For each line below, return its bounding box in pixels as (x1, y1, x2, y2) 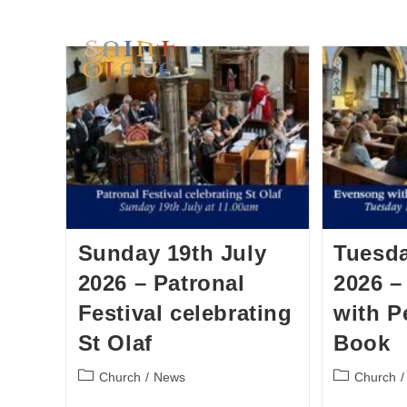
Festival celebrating (77, 300, 293, 325)
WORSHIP (290, 17, 346, 30)
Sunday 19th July (77, 240, 267, 265)
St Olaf (77, 330, 153, 355)
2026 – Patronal (77, 270, 245, 295)
